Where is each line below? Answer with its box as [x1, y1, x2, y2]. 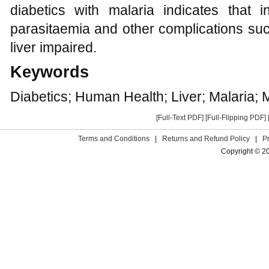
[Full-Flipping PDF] [205, 113, 266, 122]
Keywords [10, 63, 89, 81]
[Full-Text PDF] [156, 113, 204, 122]
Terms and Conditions [78, 134, 150, 143]
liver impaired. [10, 40, 97, 55]
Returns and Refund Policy [162, 134, 250, 143]
